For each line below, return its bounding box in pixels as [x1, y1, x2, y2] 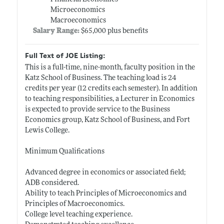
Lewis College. [24, 126, 69, 134]
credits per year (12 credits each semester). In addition [24, 84, 197, 92]
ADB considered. [24, 179, 79, 187]
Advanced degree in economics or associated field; [24, 168, 185, 176]
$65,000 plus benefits [80, 27, 148, 35]
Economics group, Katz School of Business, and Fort [24, 116, 190, 124]
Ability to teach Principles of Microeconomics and [24, 189, 186, 197]
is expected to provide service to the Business [24, 105, 170, 113]
